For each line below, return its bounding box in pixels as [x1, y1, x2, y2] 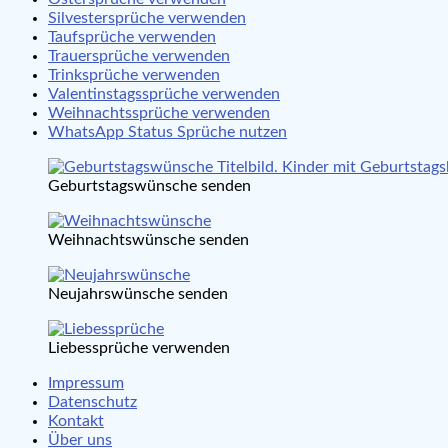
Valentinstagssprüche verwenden [48, 86, 280, 102]
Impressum [48, 375, 124, 391]
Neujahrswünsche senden [48, 286, 228, 302]
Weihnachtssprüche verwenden [48, 105, 270, 121]
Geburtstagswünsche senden [48, 178, 251, 194]
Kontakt [48, 413, 104, 429]
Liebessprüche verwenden [48, 340, 230, 356]
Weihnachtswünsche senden [48, 232, 249, 248]
